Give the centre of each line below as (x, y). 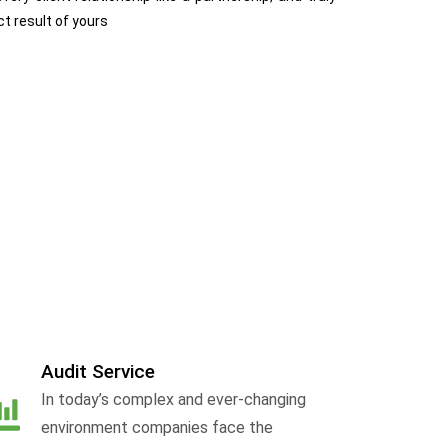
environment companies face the (157, 428)
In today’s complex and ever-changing (174, 400)
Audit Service (98, 372)
